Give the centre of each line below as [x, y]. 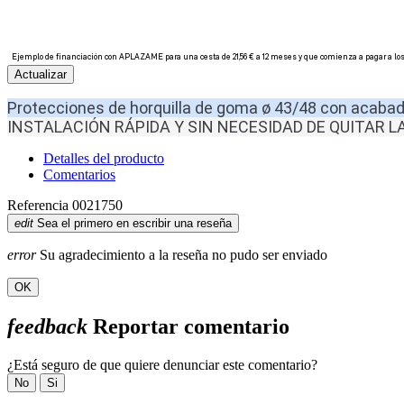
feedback [47, 327]
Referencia [40, 206]
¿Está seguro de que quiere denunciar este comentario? [162, 365]
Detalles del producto [104, 159]
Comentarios [79, 175]
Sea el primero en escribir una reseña [134, 224]
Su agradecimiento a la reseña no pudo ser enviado [182, 255]
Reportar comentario [188, 327]
